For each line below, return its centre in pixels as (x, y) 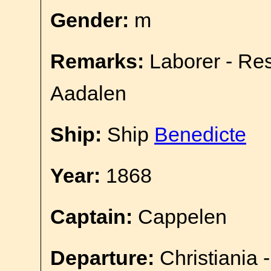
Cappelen (180, 217)
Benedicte (200, 134)
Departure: (102, 258)
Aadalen (88, 93)
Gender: (90, 20)
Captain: (91, 217)
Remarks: (97, 61)
